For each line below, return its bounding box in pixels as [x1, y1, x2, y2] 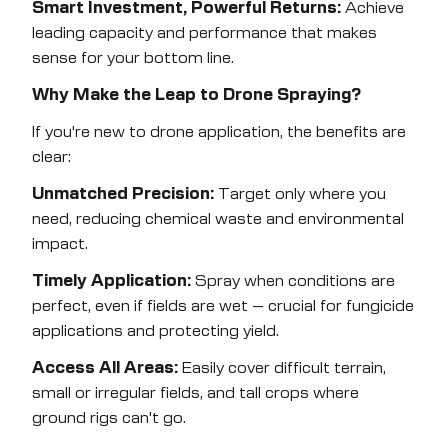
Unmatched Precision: [32, 186, 214, 202]
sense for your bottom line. [32, 50, 234, 66]
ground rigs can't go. [32, 410, 186, 426]
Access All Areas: [32, 360, 178, 376]
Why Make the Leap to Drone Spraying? [32, 87, 361, 103]
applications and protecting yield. [32, 323, 279, 339]
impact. [32, 236, 88, 252]
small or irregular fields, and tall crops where [32, 385, 359, 401]
